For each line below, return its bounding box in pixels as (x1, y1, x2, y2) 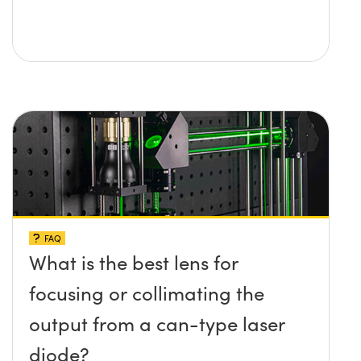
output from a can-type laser (29, 310, 285, 337)
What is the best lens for (29, 249, 239, 276)
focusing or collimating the (29, 280, 264, 306)
